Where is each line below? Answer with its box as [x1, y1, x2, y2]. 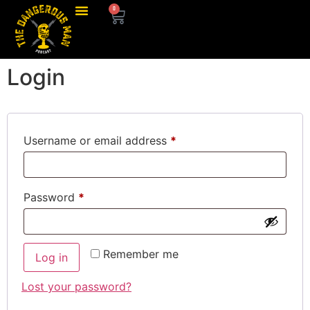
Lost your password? [21, 280, 131, 293]
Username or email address [24, 134, 170, 147]
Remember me [103, 247, 179, 261]
